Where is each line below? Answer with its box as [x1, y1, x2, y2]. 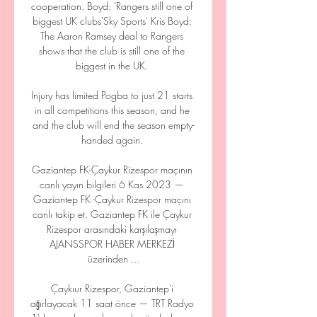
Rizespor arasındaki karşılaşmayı [47, 222, 177, 236]
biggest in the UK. [76, 59, 151, 72]
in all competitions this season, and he [34, 103, 190, 117]
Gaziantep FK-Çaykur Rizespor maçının [31, 163, 192, 176]
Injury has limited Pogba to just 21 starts [31, 88, 192, 102]
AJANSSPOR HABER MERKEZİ [49, 237, 175, 250]
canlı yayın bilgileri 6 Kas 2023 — [40, 178, 184, 191]
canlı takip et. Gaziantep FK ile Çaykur [32, 207, 192, 221]
